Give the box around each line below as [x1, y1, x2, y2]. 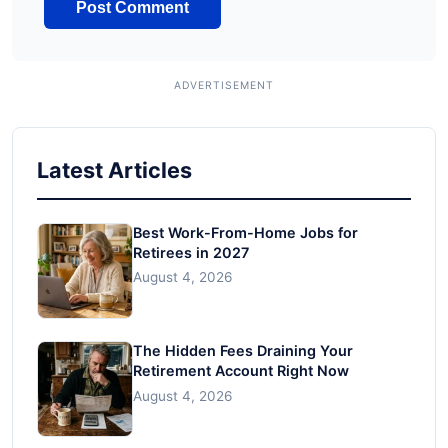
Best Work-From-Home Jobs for [133, 223, 358, 241]
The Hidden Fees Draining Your [133, 341, 353, 359]
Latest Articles [37, 156, 192, 183]
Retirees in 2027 [133, 243, 249, 261]
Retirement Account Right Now [133, 361, 349, 379]
